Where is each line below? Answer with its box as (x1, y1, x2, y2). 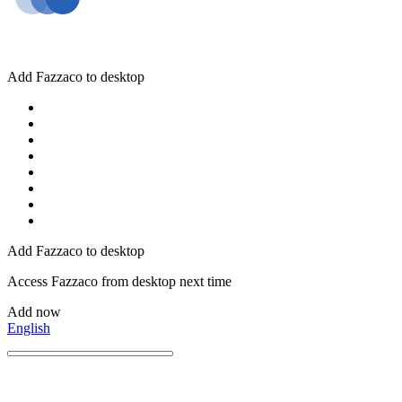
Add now (7, 304, 61, 319)
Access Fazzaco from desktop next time (7, 274, 232, 289)
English (7, 320, 50, 336)
